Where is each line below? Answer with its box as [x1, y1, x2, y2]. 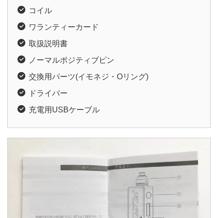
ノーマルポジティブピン [29, 55, 114, 64]
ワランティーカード [29, 22, 99, 31]
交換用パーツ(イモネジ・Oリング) [29, 72, 148, 81]
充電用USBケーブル [29, 105, 100, 114]
